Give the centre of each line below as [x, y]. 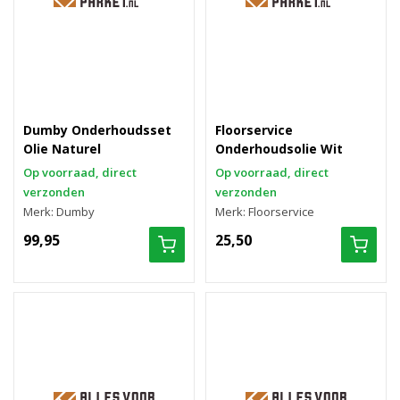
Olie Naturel [62, 149]
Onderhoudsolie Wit [279, 149]
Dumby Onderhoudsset [97, 130]
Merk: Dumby [59, 212]
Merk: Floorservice [265, 212]
